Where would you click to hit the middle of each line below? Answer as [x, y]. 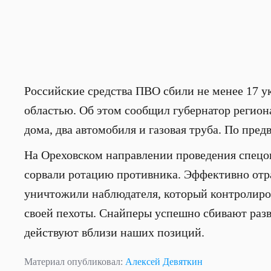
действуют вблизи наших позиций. [114, 232]
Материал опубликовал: [75, 262]
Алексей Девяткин [164, 262]
